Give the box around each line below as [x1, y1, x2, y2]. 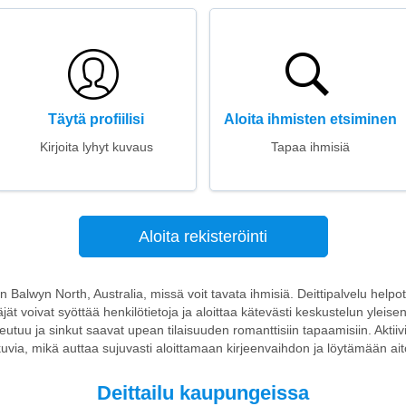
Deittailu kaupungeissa [97, 382, 309, 404]
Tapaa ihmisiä [270, 140, 350, 154]
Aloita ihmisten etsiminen [223, 111, 397, 127]
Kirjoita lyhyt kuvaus [39, 140, 153, 154]
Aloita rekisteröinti [139, 227, 267, 246]
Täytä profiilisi [48, 111, 144, 127]
